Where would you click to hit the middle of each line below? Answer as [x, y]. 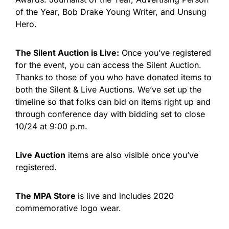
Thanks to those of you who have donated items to [113, 77]
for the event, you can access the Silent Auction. [108, 65]
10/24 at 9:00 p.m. [51, 126]
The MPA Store [47, 196]
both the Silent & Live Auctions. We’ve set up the [108, 89]
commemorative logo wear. [68, 208]
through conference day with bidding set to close [110, 114]
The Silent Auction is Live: [67, 53]
